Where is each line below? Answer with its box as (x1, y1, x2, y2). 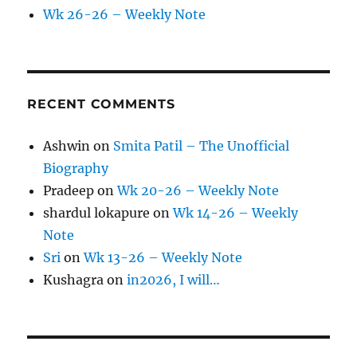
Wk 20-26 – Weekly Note (117, 182, 280, 199)
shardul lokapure (43, 205, 151, 222)
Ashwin (43, 138, 91, 155)
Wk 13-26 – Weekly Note (84, 249, 243, 266)
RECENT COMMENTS (27, 96, 175, 112)
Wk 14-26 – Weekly (173, 205, 299, 222)
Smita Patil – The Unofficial (113, 138, 290, 155)
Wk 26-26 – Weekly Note (43, 6, 206, 23)
